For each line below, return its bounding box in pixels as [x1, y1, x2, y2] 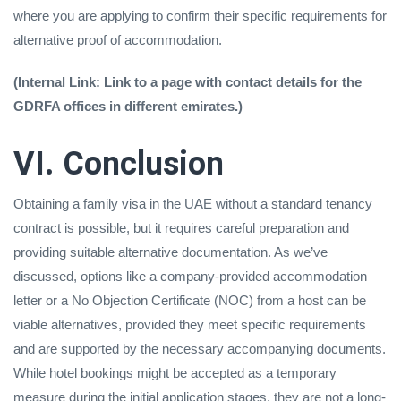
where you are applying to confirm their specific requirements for [13, 7, 387, 23]
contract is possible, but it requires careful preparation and [13, 219, 349, 235]
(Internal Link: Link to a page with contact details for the [13, 73, 362, 90]
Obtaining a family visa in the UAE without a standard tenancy [13, 195, 372, 211]
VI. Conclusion [13, 144, 224, 183]
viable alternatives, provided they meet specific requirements [13, 316, 366, 332]
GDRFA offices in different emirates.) [13, 98, 243, 114]
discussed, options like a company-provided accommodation [13, 268, 367, 284]
